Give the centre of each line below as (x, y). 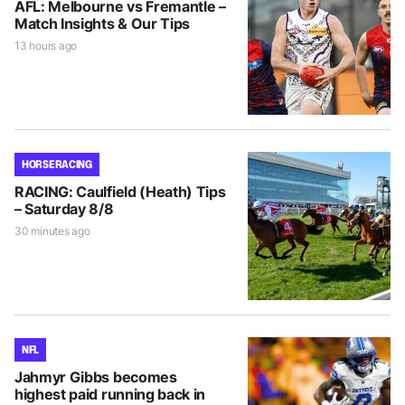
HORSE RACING (57, 164)
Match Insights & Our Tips (102, 23)
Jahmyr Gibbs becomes (96, 377)
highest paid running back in (110, 394)
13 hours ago (46, 45)
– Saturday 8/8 (64, 208)
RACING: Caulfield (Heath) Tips (120, 191)
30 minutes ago (52, 231)
